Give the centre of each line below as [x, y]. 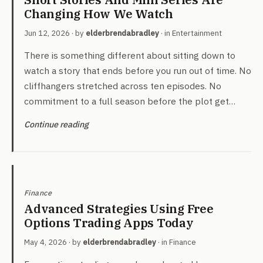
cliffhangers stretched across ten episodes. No [123, 86]
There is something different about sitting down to [130, 55]
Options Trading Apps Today [109, 223]
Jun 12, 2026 [47, 33]
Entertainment [197, 33]
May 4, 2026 [45, 242]
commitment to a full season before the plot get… [130, 101]
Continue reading [56, 124]
